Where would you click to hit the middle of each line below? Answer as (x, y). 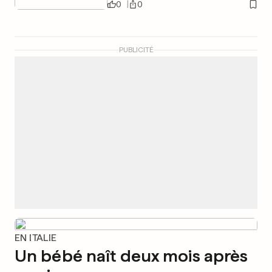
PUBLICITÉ (136, 50)
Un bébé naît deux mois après (131, 256)
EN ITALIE (36, 238)
